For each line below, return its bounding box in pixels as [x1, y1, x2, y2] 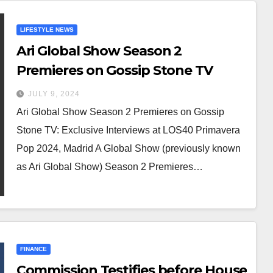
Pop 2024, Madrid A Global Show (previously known [16, 143, 241, 154]
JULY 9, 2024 [27, 89, 80, 98]
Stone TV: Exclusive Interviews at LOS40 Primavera [16, 124, 240, 135]
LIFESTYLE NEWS [19, 26, 74, 33]
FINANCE [19, 246, 47, 252]
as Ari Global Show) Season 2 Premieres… [16, 161, 203, 172]
